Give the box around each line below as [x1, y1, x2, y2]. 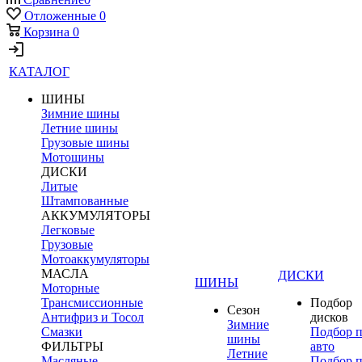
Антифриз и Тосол [41, 309, 144, 324]
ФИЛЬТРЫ [41, 339, 103, 353]
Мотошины [41, 149, 104, 164]
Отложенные [24, 8, 96, 23]
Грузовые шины [41, 135, 129, 149]
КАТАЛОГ [9, 64, 69, 78]
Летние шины [41, 120, 118, 135]
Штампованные [41, 193, 128, 208]
